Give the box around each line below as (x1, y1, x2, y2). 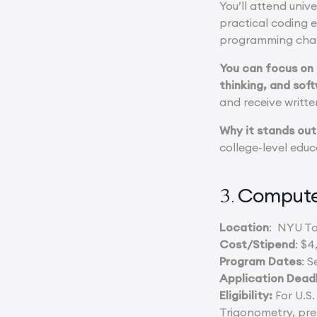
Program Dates (219, 253, 302, 268)
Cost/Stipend (219, 236, 296, 251)
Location (219, 219, 270, 234)
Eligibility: (219, 287, 273, 302)
